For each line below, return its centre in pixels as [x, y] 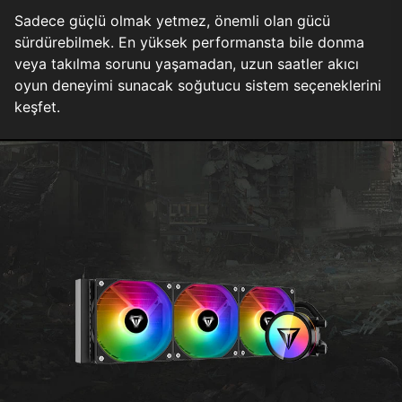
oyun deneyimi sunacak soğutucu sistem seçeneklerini [198, 86]
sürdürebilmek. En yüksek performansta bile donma [189, 43]
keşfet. [37, 107]
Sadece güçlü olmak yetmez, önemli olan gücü [172, 21]
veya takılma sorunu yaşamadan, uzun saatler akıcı [187, 64]
